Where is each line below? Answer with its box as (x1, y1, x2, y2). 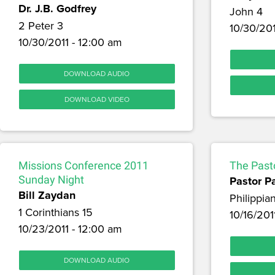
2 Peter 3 (18, 18, 63, 34)
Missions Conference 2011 (18, 159, 149, 172)
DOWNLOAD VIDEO (64, 94, 130, 105)
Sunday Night (18, 173, 84, 187)
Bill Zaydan (18, 187, 76, 204)
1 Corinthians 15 (18, 204, 93, 220)
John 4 (229, 4, 263, 20)
